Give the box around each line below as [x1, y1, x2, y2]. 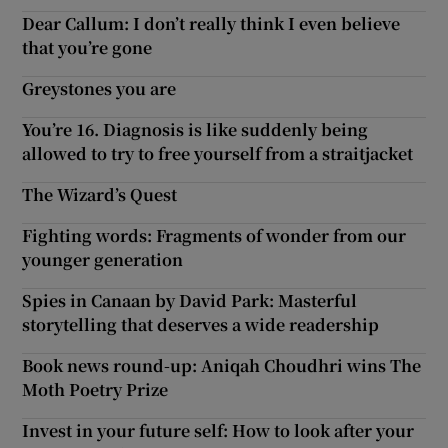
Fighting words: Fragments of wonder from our [22, 224, 407, 248]
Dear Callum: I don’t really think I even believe [22, 12, 401, 36]
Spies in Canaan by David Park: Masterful [22, 289, 358, 313]
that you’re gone [22, 36, 153, 60]
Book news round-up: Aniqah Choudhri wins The [22, 354, 422, 378]
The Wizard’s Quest [22, 183, 178, 207]
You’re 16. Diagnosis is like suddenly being [22, 118, 369, 142]
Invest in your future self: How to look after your [22, 419, 415, 443]
